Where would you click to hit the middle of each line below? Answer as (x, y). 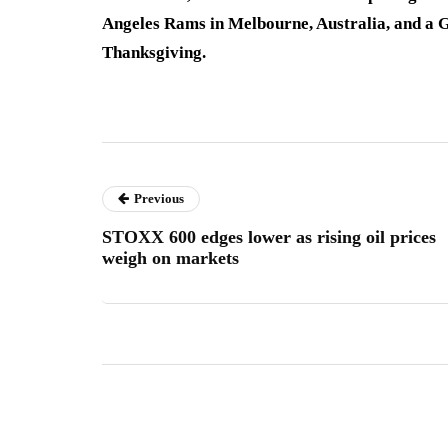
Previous (159, 199)
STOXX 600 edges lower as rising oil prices (269, 237)
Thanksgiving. (154, 53)
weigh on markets (170, 258)
